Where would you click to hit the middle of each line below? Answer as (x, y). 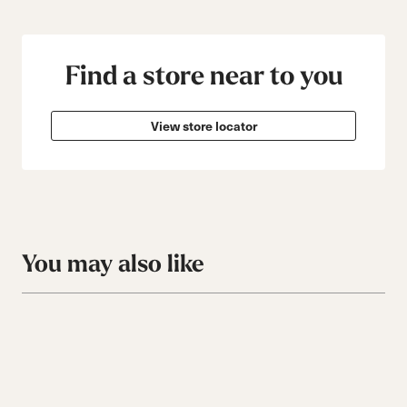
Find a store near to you (203, 76)
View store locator (203, 125)
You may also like (113, 264)
